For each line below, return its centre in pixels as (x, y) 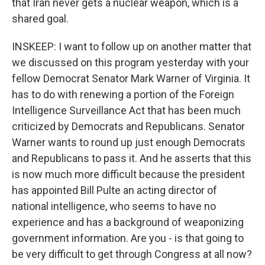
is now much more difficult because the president (128, 174)
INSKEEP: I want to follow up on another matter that (132, 46)
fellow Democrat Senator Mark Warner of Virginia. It (131, 78)
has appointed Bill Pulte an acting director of (114, 190)
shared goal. (40, 19)
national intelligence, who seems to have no (114, 206)
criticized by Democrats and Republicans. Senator (128, 126)
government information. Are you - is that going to (128, 238)
